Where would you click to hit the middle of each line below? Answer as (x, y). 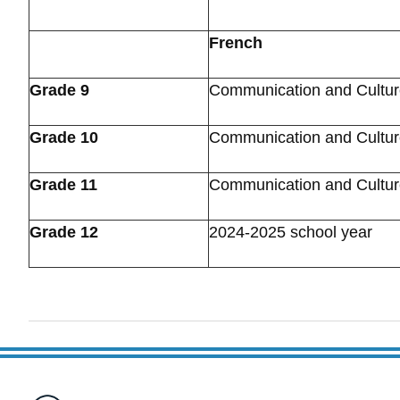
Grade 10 (64, 137)
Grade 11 (63, 185)
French (236, 43)
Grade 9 (59, 90)
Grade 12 (64, 232)
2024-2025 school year (291, 232)
